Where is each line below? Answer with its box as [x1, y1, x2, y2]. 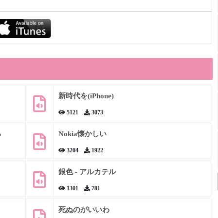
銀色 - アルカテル [58, 168, 116, 176]
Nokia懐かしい [58, 130, 107, 138]
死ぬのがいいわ [58, 206, 109, 214]
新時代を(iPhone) [58, 92, 114, 100]
